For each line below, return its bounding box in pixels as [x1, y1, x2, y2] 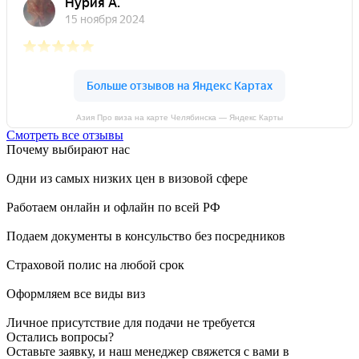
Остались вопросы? [6, 329, 114, 344]
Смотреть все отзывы [6, 127, 123, 142]
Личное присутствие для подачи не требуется [6, 315, 255, 329]
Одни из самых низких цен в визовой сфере [6, 171, 248, 185]
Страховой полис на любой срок [6, 257, 184, 272]
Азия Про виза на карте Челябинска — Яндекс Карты [76, 112, 283, 122]
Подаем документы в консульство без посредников [6, 228, 285, 243]
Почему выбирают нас [6, 142, 130, 156]
